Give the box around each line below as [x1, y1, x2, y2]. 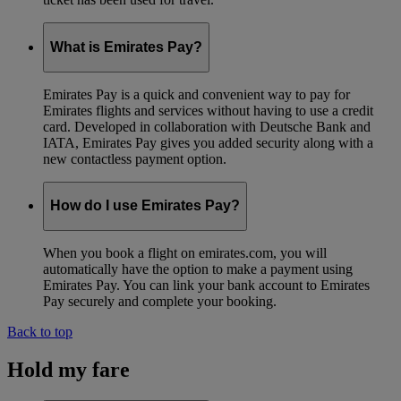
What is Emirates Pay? [50, 39, 202, 55]
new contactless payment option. [43, 150, 226, 166]
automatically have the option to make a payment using [43, 260, 353, 277]
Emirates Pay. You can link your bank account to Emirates [43, 277, 370, 293]
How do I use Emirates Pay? [50, 198, 240, 214]
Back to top [7, 323, 73, 339]
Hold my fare [7, 357, 130, 381]
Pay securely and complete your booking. [43, 293, 277, 309]
